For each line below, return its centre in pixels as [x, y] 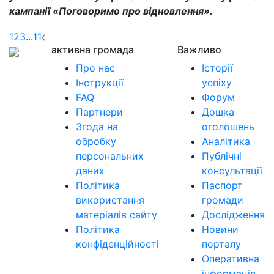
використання [110, 200]
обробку [96, 141]
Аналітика [226, 141]
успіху [217, 82]
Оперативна [231, 258]
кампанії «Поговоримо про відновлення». [111, 11]
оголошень [228, 126]
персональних [110, 156]
